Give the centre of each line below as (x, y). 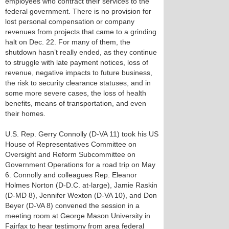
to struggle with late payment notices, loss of (77, 62)
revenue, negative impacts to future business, (79, 73)
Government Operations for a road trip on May (80, 165)
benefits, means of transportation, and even (76, 103)
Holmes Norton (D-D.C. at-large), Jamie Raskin (81, 185)
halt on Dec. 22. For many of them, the (68, 42)
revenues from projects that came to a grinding (81, 32)
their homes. (25, 113)
